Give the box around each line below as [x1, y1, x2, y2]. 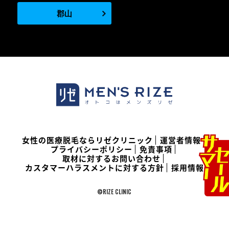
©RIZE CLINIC [97, 187, 132, 196]
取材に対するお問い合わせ [62, 153, 161, 164]
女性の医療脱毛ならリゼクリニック [22, 134, 153, 146]
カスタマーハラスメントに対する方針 [25, 162, 164, 173]
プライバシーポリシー [51, 144, 133, 155]
